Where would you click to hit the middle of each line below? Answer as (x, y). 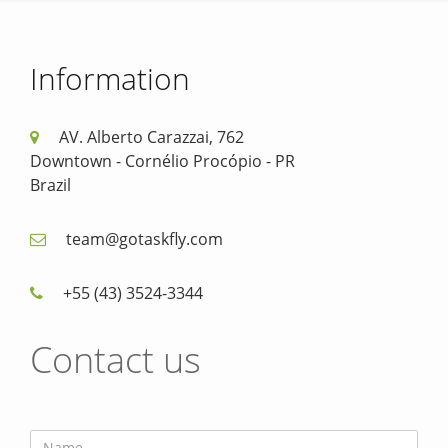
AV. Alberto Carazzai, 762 (151, 137)
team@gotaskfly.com (144, 239)
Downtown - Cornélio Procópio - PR (162, 161)
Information (110, 78)
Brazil (50, 185)
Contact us (115, 359)
